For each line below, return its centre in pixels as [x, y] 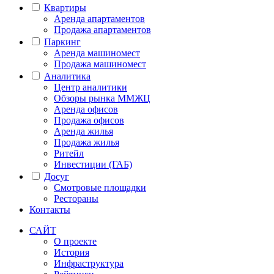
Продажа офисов [89, 120]
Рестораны [76, 198]
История [72, 252]
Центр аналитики [91, 87]
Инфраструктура [89, 263]
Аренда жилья [83, 131]
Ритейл [69, 153]
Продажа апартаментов [102, 29]
